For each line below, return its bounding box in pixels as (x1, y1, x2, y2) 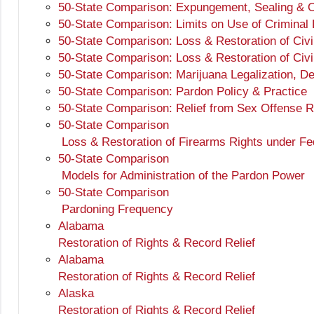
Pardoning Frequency (58, 203, 173, 217)
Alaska (58, 287, 94, 301)
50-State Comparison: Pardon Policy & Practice (58, 85, 307, 99)
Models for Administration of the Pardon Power (58, 169, 305, 183)
